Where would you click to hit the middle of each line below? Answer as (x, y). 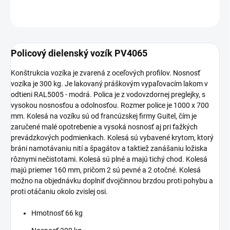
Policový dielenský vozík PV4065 (79, 53)
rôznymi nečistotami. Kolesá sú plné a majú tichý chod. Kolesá (109, 159)
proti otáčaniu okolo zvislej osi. (59, 192)
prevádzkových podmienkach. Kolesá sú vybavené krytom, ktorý (112, 138)
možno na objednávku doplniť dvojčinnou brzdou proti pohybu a (112, 181)
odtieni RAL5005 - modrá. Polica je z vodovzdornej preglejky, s (108, 95)
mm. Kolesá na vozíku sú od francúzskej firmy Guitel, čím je (104, 116)
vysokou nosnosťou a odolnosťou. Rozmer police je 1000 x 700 (110, 106)
